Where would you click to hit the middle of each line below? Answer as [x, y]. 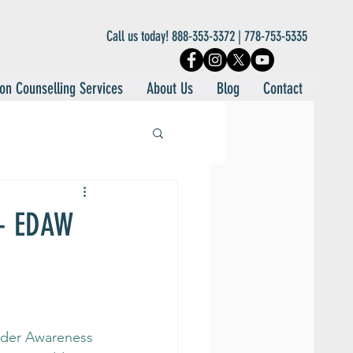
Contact [283, 88]
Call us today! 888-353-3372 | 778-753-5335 [205, 36]
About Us [170, 88]
